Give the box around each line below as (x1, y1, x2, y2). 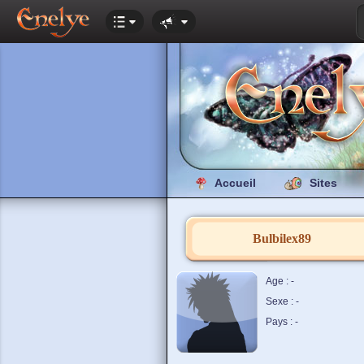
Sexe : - (265, 296, 299, 307)
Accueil (214, 176, 256, 189)
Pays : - (265, 316, 298, 327)
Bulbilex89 (252, 232, 311, 245)
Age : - (265, 275, 294, 287)
